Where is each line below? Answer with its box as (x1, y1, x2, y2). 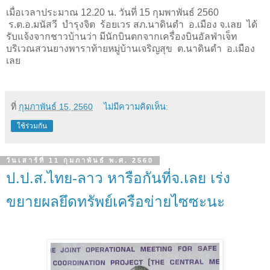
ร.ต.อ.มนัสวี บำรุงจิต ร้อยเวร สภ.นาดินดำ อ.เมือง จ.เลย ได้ (6, 19, 257, 30)
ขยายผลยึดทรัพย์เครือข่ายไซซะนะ (6, 193, 225, 210)
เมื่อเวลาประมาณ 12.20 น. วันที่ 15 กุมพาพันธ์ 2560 (6, 7, 219, 17)
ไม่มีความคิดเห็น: (104, 101, 169, 111)
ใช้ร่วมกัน (17, 121, 47, 130)
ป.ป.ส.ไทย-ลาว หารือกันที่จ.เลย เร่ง (6, 169, 230, 186)
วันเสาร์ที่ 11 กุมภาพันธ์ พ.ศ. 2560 (6, 157, 154, 165)
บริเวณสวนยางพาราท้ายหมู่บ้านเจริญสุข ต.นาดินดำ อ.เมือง (6, 43, 255, 54)
